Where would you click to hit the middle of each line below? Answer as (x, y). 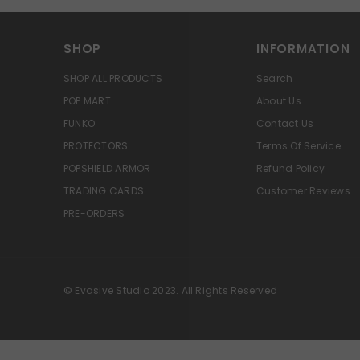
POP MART (87, 101)
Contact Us (285, 124)
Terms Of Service (299, 146)
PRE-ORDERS (94, 214)
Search (275, 79)
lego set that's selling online (217, 351)
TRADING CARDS (104, 191)
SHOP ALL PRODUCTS (113, 79)
